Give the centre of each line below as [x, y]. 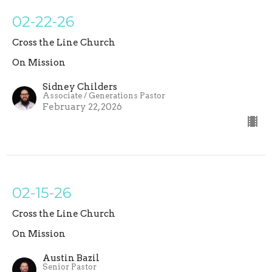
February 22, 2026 [82, 107]
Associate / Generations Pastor [104, 96]
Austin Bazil [71, 258]
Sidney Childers [80, 87]
